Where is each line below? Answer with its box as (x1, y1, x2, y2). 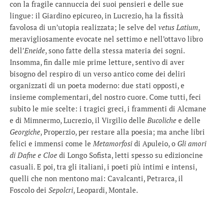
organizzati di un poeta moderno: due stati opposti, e (10, 80, 185, 90)
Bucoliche (147, 115, 176, 125)
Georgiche (10, 127, 40, 137)
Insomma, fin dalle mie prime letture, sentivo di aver (10, 57, 185, 67)
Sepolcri (48, 185, 73, 195)
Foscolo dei (10, 185, 48, 195)
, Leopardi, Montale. (73, 185, 138, 195)
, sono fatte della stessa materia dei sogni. (45, 46, 185, 55)
